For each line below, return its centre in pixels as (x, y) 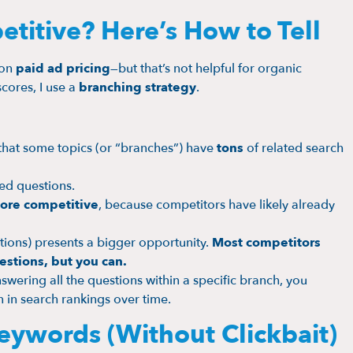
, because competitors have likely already (217, 205)
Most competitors (266, 243)
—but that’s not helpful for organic (206, 69)
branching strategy (137, 88)
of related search (294, 148)
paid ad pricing (63, 69)
